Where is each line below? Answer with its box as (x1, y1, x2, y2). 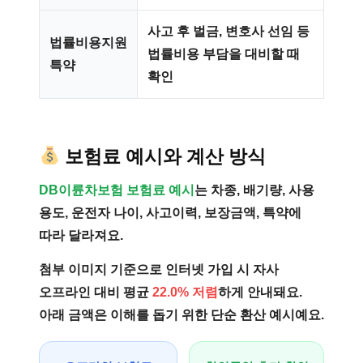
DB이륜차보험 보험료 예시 (39, 183, 194, 197)
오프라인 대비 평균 (39, 285, 152, 299)
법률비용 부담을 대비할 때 (147, 47, 300, 61)
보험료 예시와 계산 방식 (65, 146, 267, 167)
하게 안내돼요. (218, 285, 302, 299)
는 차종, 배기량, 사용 (194, 183, 314, 197)
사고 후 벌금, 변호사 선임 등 (147, 24, 310, 38)
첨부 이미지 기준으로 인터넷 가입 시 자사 (39, 263, 279, 276)
